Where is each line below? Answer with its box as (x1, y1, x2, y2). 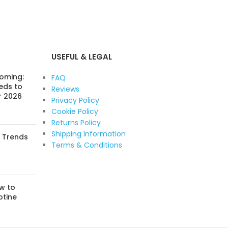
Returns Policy (51, 118, 101, 128)
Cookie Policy (51, 106, 99, 117)
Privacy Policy (51, 95, 100, 105)
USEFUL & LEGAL (51, 51, 112, 62)
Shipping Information (51, 129, 126, 139)
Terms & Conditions (51, 140, 123, 150)
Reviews (51, 84, 80, 94)
